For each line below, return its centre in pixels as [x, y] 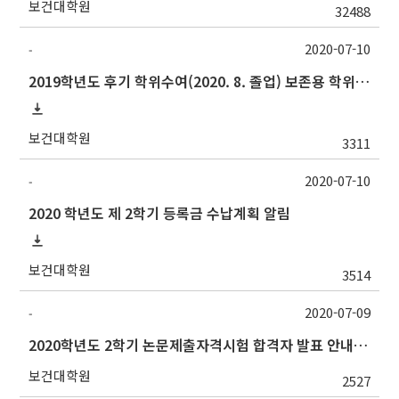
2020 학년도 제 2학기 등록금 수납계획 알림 [160, 213]
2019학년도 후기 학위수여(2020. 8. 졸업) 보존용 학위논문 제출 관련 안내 [363, 81]
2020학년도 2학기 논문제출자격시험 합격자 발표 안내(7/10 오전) [361, 345]
